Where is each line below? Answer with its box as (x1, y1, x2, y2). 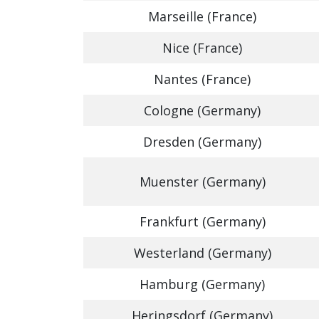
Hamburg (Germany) (140, 276, 265, 293)
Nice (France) (162, 39, 242, 56)
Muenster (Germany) (139, 173, 266, 190)
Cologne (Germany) (144, 102, 261, 119)
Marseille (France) (148, 8, 256, 25)
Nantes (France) (154, 70, 251, 88)
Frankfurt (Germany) (139, 213, 266, 230)
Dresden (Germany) (143, 133, 261, 150)
